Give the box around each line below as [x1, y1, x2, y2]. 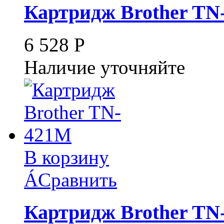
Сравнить [38, 168, 117, 190]
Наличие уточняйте [24, 56, 185, 78]
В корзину [24, 146, 109, 168]
